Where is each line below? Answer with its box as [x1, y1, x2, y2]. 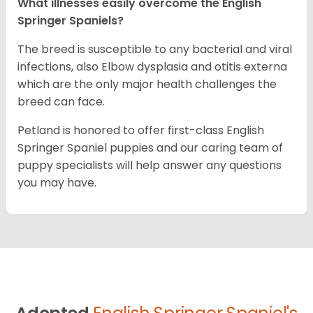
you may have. [17, 175, 96, 191]
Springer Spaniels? [17, 13, 124, 29]
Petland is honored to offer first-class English [17, 122, 264, 139]
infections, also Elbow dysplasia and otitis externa [17, 59, 287, 75]
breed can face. [17, 94, 105, 110]
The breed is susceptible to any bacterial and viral [17, 41, 292, 58]
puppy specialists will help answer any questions [17, 157, 282, 174]
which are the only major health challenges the [17, 76, 277, 93]
